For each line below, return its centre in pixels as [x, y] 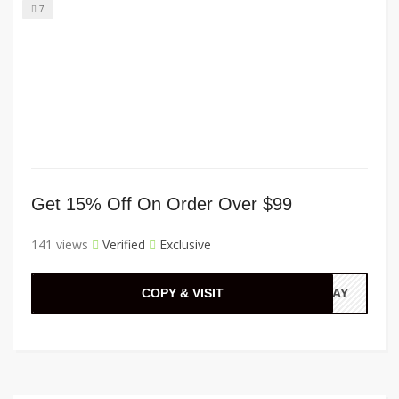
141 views [60, 245]
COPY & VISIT [183, 293]
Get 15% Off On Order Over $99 [162, 204]
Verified [122, 245]
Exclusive [183, 245]
